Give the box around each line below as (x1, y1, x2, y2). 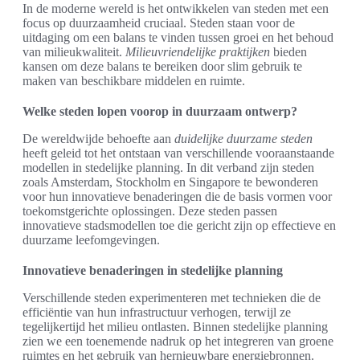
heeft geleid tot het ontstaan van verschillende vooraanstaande (22, 146, 334, 161)
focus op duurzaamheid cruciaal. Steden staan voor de (22, 16, 295, 31)
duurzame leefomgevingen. (22, 233, 160, 247)
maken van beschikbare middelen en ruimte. (22, 74, 245, 88)
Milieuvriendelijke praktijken (125, 45, 270, 59)
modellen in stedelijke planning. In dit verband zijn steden (22, 161, 314, 175)
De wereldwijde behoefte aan (22, 132, 174, 146)
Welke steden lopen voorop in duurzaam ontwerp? (22, 104, 297, 119)
